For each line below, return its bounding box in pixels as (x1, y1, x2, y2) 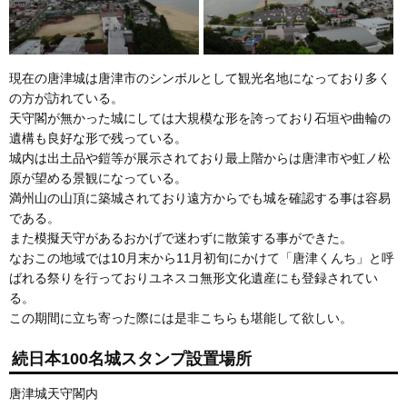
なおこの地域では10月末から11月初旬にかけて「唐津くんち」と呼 (9, 251, 394, 266)
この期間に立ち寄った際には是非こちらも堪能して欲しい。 (9, 311, 352, 326)
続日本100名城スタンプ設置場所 (12, 350, 252, 369)
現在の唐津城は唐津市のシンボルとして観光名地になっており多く (9, 71, 391, 86)
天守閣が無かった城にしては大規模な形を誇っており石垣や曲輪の (9, 111, 391, 126)
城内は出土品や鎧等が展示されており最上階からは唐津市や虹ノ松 (9, 151, 391, 166)
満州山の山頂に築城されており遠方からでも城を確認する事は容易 (9, 191, 391, 206)
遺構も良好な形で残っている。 (9, 131, 187, 146)
